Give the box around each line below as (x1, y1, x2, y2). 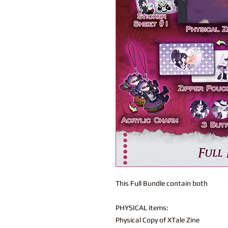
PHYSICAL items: (116, 204, 168, 212)
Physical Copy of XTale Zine (116, 216, 199, 224)
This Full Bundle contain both (116, 179, 208, 188)
